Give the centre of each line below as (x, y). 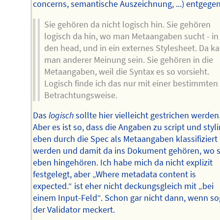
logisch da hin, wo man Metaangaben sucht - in (131, 36)
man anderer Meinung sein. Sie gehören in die (128, 60)
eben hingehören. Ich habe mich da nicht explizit (123, 163)
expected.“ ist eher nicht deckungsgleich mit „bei (124, 186)
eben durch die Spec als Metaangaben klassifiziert (125, 139)
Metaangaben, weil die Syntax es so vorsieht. (126, 71)
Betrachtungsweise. (81, 95)
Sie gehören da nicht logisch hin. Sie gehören (127, 24)
